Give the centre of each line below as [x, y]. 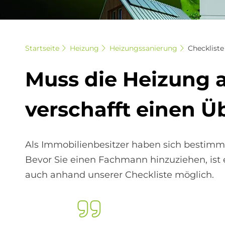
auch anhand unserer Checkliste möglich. [120, 175]
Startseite [42, 48]
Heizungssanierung [143, 48]
